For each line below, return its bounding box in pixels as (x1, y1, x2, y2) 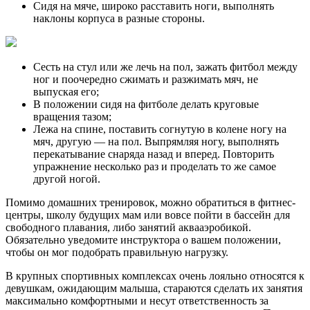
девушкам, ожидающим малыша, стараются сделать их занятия (6, 282, 302, 295)
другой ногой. (33, 173, 100, 185)
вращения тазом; (33, 111, 111, 123)
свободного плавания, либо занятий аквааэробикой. (6, 221, 251, 234)
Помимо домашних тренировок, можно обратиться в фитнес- (6, 197, 295, 209)
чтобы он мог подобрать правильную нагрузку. (6, 246, 228, 259)
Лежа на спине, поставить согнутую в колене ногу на (33, 123, 286, 136)
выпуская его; (33, 86, 99, 98)
